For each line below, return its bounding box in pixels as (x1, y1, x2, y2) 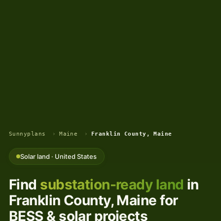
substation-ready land (40, 176, 184, 193)
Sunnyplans (9, 130, 46, 137)
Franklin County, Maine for (9, 192, 178, 209)
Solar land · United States (20, 152, 97, 160)
